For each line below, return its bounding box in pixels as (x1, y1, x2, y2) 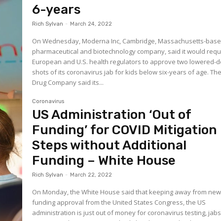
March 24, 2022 (70, 20, 112, 27)
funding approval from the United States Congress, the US (32, 198, 206, 207)
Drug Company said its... (32, 77, 104, 87)
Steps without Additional (32, 138, 187, 153)
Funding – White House (32, 153, 176, 169)
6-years (32, 1, 81, 17)
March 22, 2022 (70, 172, 112, 179)
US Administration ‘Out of (32, 107, 192, 123)
